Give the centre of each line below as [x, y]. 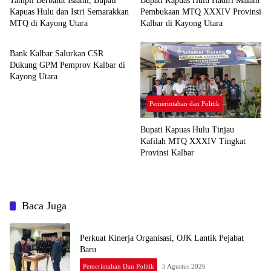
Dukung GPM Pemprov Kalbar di [67, 65]
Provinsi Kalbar [168, 153]
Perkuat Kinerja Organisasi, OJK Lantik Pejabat [162, 238]
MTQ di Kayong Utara [50, 24]
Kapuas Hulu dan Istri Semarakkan [69, 12]
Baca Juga [44, 206]
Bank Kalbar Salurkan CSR [57, 54]
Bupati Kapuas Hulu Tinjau [187, 130]
